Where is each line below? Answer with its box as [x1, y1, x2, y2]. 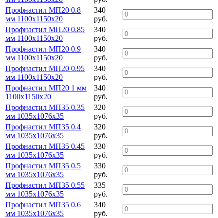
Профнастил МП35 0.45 [5, 142, 85, 150]
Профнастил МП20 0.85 [5, 25, 85, 34]
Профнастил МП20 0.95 [5, 64, 85, 73]
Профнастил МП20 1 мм [5, 83, 87, 92]
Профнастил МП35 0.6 [5, 200, 81, 209]
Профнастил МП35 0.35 [5, 103, 85, 111]
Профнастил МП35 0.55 [5, 181, 85, 189]
